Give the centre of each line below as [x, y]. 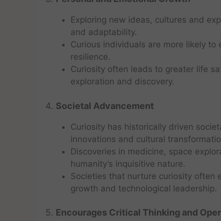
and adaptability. [104, 32]
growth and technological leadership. [144, 188]
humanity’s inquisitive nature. [128, 164]
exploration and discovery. [123, 81]
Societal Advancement [105, 106]
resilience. [91, 57]
